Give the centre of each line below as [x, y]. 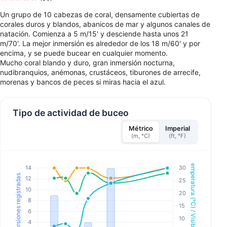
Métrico [141, 129]
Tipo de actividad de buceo [71, 112]
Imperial [177, 129]
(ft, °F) [178, 136]
